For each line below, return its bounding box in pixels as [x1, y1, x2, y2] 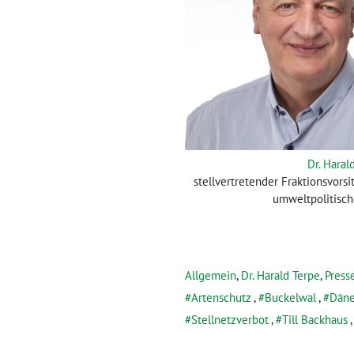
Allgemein [185, 268, 236, 284]
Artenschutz [191, 290, 251, 306]
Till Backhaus [282, 312, 348, 328]
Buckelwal [265, 290, 316, 306]
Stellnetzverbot [191, 312, 269, 328]
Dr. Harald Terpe [241, 268, 320, 284]
